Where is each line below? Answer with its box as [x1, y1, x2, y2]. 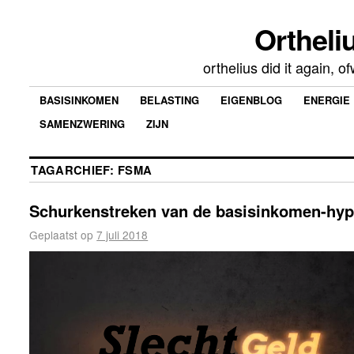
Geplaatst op [29, 226, 94, 243]
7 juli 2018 [96, 226, 149, 243]
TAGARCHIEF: [31, 160, 119, 179]
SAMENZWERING [40, 115, 126, 131]
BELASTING [140, 92, 200, 108]
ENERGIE [303, 92, 351, 108]
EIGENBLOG [220, 92, 283, 108]
